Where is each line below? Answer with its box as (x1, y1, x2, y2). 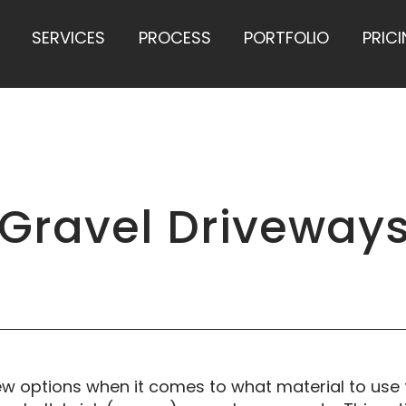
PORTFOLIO (244, 26, 330, 50)
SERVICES (32, 26, 106, 50)
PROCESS (138, 26, 211, 50)
